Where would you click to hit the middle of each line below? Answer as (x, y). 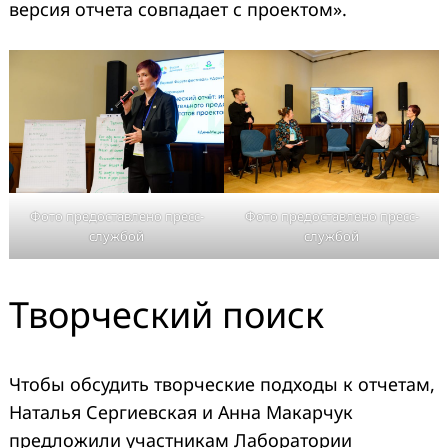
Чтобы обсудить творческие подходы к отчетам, (222, 383)
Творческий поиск (166, 314)
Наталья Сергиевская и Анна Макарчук (181, 411)
